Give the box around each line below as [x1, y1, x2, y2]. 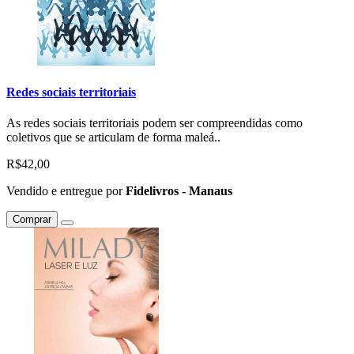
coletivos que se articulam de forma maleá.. [6, 130, 220, 145]
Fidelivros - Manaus [126, 184, 232, 198]
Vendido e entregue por [6, 184, 126, 198]
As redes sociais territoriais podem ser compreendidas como [6, 116, 303, 130]
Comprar [13, 213, 51, 226]
